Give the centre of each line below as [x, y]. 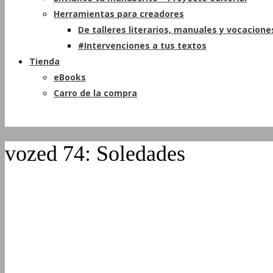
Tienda [44, 61]
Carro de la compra [95, 93]
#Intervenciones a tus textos [142, 45]
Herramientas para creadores [119, 14]
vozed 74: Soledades [95, 154]
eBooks [70, 77]
